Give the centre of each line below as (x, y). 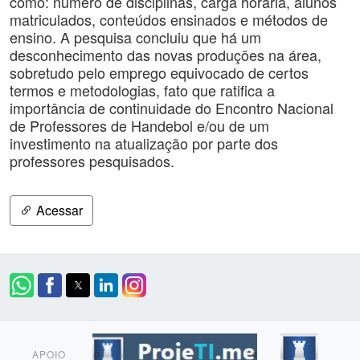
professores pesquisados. (92, 161)
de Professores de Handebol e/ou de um (139, 125)
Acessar (58, 210)
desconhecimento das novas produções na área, (166, 55)
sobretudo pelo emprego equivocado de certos (159, 72)
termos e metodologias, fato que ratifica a (142, 90)
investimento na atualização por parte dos (144, 143)
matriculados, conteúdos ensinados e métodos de (169, 19)
